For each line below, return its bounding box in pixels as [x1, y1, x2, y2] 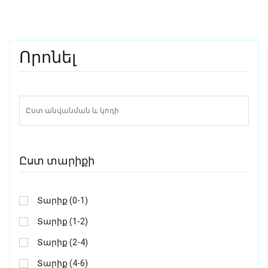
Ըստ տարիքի [19, 154, 95, 167]
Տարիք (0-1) [37, 196, 88, 206]
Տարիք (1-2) [37, 217, 88, 227]
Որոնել [19, 48, 76, 68]
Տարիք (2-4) [37, 237, 88, 248]
